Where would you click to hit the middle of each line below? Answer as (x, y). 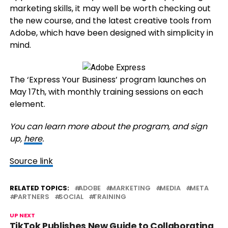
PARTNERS (31, 197)
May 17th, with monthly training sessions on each (106, 92)
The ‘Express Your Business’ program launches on (108, 80)
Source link (31, 161)
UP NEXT (22, 215)
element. (27, 104)
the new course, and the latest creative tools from (110, 21)
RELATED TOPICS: (39, 188)
